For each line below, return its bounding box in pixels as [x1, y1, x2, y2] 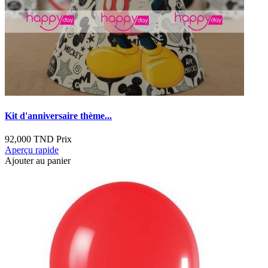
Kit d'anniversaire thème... [5, 111, 112, 121]
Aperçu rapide [5, 145, 59, 156]
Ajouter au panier [5, 156, 71, 166]
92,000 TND [5, 134, 54, 145]
